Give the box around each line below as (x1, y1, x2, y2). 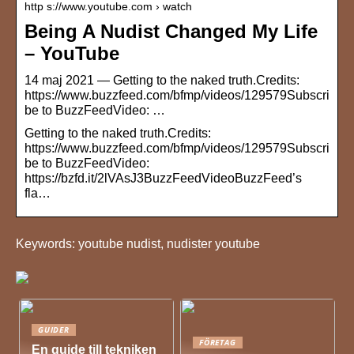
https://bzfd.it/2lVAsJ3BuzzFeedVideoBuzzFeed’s (24, 171, 302, 186)
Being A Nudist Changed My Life (24, 21, 318, 43)
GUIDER (38, 324, 70, 336)
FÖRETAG (199, 337, 236, 348)
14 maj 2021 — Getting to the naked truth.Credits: (24, 73, 299, 88)
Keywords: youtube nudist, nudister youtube (16, 237, 260, 251)
